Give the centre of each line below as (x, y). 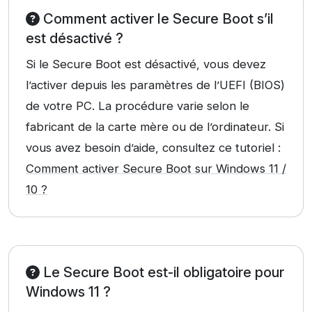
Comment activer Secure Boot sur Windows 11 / (156, 169)
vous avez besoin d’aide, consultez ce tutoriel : (153, 148)
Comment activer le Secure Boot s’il (157, 19)
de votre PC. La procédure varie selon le (138, 106)
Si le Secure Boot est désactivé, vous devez (146, 64)
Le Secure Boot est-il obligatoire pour (162, 273)
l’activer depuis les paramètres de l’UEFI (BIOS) (155, 85)
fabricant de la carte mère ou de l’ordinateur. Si (155, 127)
